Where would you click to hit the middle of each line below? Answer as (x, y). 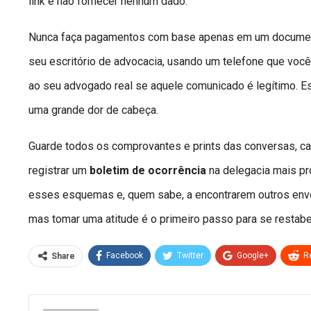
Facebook (125, 256)
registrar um (59, 171)
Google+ (253, 256)
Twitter (190, 256)
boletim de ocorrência (148, 171)
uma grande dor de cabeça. (93, 110)
